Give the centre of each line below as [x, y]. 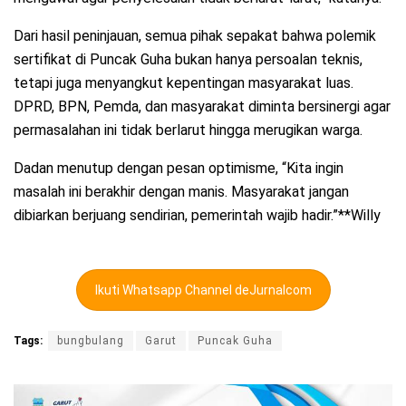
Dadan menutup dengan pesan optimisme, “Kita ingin [179, 169]
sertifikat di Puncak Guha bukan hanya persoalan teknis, [188, 60]
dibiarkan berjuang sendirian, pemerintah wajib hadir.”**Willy [197, 216]
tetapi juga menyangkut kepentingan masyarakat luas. [184, 83]
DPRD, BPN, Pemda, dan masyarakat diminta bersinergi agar [202, 107]
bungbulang [91, 340]
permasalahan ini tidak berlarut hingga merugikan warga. [188, 130]
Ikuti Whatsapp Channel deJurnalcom [203, 290]
